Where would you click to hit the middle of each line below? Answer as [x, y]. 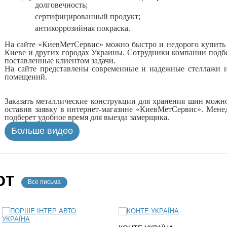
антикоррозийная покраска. [83, 28]
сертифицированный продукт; [88, 16]
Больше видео [42, 131]
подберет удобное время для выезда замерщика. [87, 117]
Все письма [44, 182]
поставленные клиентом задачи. [60, 61]
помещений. [26, 77]
